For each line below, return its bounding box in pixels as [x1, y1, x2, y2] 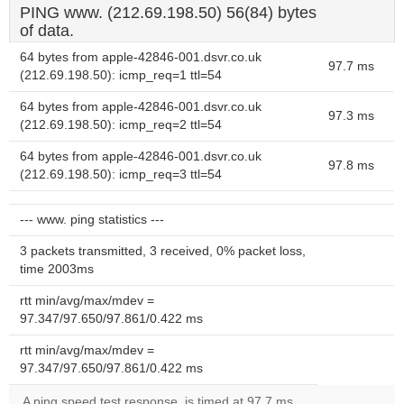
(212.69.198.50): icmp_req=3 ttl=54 [20, 168, 222, 181]
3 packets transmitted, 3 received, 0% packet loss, [20, 244, 306, 258]
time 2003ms [20, 262, 94, 276]
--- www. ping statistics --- [20, 213, 164, 226]
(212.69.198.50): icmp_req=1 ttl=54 [20, 69, 222, 82]
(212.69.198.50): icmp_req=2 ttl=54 [20, 118, 222, 132]
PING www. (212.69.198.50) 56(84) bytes [20, 4, 317, 22]
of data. [20, 22, 74, 40]
